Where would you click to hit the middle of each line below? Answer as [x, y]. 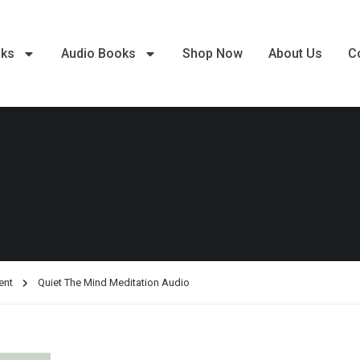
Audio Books [99, 53]
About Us [296, 53]
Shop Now [213, 53]
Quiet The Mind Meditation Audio [114, 282]
